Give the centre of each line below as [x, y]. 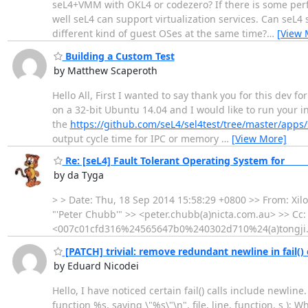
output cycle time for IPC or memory [136, 138]
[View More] [259, 138]
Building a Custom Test [118, 56]
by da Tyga [78, 175]
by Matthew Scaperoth [105, 70]
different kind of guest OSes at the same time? [159, 34]
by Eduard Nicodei [96, 265]
